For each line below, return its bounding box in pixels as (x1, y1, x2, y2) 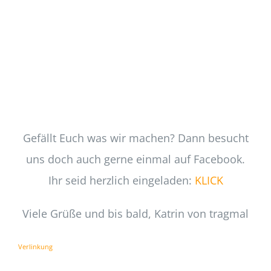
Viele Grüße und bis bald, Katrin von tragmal (22, 206, 249, 221)
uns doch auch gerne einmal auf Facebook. (26, 152, 245, 167)
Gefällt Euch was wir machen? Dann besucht (22, 131, 249, 146)
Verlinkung (18, 242, 53, 252)
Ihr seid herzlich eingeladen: (48, 173, 195, 188)
